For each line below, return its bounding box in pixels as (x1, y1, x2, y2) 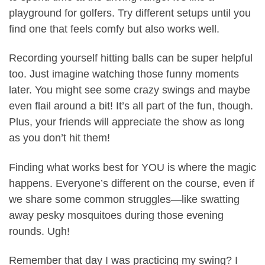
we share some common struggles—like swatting (9, 193, 240, 205)
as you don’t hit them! (9, 132, 110, 144)
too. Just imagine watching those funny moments (9, 68, 239, 80)
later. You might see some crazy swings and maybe (9, 84, 250, 96)
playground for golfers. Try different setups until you (9, 7, 251, 19)
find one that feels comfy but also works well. (9, 22, 219, 35)
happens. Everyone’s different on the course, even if (9, 177, 254, 189)
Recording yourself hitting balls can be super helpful (9, 52, 253, 64)
